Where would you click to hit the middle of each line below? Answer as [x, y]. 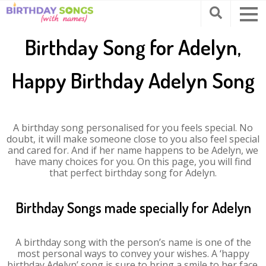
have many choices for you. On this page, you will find [133, 161]
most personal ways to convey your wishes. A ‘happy [133, 254]
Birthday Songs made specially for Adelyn [133, 208]
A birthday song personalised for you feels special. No [133, 128]
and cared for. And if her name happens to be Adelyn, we [133, 150]
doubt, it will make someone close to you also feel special [133, 139]
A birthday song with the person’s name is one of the [133, 242]
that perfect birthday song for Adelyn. [133, 173]
